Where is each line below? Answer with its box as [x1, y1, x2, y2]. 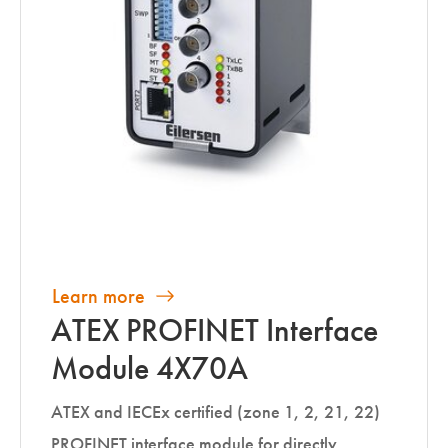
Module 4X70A [51, 349, 248, 389]
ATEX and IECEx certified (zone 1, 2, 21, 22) [51, 401, 380, 424]
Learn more [52, 284, 145, 309]
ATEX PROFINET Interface [51, 311, 378, 351]
